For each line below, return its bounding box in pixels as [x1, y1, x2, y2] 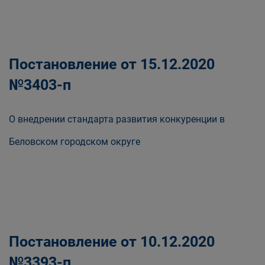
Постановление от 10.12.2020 [9, 233, 215, 250]
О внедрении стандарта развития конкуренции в [9, 114, 225, 125]
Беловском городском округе [9, 136, 140, 147]
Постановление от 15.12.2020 [9, 56, 215, 73]
